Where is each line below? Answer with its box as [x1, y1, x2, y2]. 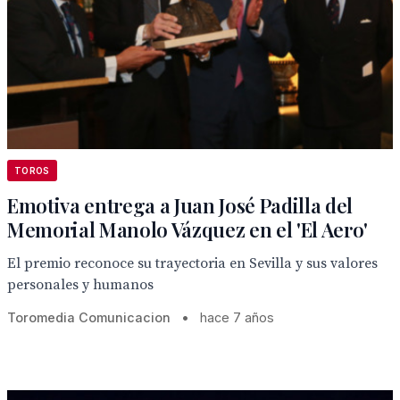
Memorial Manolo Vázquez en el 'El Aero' [7, 216, 369, 243]
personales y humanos [7, 276, 154, 294]
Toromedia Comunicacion [7, 310, 171, 325]
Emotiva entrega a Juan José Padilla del [7, 192, 354, 219]
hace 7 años [200, 310, 274, 325]
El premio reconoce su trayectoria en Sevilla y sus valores [7, 254, 378, 272]
